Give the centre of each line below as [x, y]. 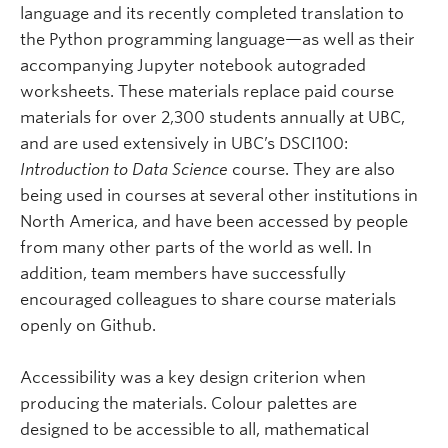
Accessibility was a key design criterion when [193, 377]
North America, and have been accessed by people [214, 221]
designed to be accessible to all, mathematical [194, 429]
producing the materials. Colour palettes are [188, 403]
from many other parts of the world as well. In [196, 247]
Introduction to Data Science [124, 169]
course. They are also [311, 169]
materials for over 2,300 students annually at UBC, [212, 117]
